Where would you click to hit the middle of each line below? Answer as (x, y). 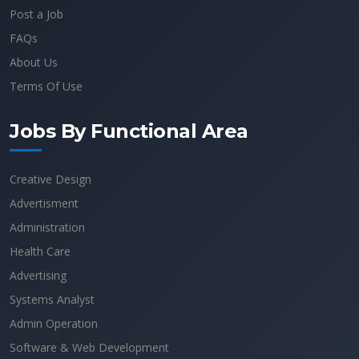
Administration (47, 227)
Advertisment (44, 203)
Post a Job (36, 14)
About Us (34, 62)
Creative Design (50, 179)
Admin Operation (54, 323)
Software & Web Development (89, 347)
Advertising (38, 275)
